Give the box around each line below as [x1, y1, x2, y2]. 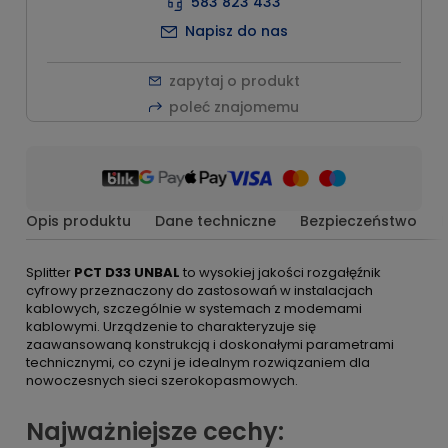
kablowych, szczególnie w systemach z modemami [26, 299, 362, 318]
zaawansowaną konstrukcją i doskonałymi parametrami [26, 335, 394, 354]
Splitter [26, 263, 74, 282]
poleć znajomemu [168, 97, 299, 117]
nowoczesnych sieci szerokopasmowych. [26, 371, 298, 390]
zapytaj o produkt [168, 71, 300, 91]
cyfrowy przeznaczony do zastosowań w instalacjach [26, 281, 373, 300]
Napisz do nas [184, 21, 288, 41]
